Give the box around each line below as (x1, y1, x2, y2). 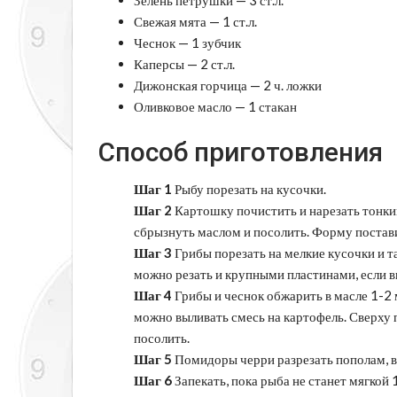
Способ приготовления (98, 136, 383, 167)
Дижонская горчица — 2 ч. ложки (134, 76, 322, 93)
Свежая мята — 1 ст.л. (134, 12, 257, 29)
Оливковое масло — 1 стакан (134, 97, 297, 114)
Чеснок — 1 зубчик (134, 34, 241, 51)
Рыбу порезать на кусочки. (172, 180, 326, 197)
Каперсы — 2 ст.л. (134, 55, 235, 72)
